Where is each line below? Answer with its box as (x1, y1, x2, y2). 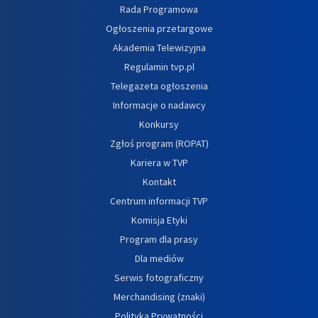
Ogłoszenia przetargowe (105, 21, 213, 35)
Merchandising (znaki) (113, 290, 205, 303)
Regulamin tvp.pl (124, 60, 194, 73)
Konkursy (139, 117, 179, 131)
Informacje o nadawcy (112, 98, 206, 111)
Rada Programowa (120, 2, 198, 16)
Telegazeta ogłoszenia (110, 79, 208, 92)
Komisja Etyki (131, 213, 187, 226)
